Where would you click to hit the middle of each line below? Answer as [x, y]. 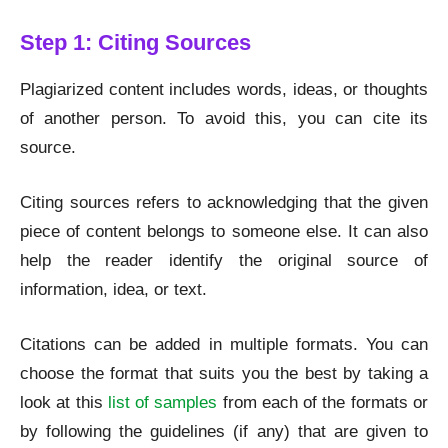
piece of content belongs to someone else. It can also [224, 231]
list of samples [162, 402]
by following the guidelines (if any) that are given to [224, 431]
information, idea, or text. [113, 289]
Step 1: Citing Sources [135, 42]
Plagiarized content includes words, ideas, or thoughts [224, 89]
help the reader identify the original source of [224, 260]
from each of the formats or [323, 402]
